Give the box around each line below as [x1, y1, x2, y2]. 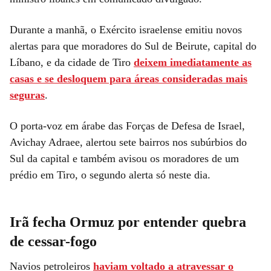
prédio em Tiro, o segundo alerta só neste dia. [10, 168, 211, 181]
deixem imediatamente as [134, 56, 252, 68]
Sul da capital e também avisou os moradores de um [10, 152, 239, 165]
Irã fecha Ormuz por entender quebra [10, 214, 246, 230]
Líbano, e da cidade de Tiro [10, 56, 134, 68]
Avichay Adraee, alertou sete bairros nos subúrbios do [10, 135, 247, 148]
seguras [10, 88, 45, 101]
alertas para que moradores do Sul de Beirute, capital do [10, 39, 256, 52]
